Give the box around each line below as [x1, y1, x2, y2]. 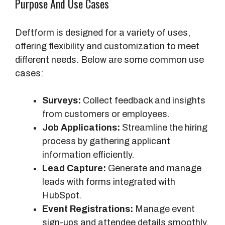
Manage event [133, 204, 195, 214]
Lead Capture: [42, 163, 106, 174]
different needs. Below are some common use [15, 55, 204, 65]
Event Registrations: [42, 204, 133, 214]
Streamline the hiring [120, 123, 207, 133]
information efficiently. [42, 150, 134, 160]
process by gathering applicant [42, 136, 170, 147]
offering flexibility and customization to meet [15, 41, 199, 52]
